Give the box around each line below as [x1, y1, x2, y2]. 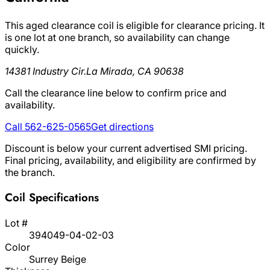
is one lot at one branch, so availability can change [5, 31, 230, 43]
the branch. [5, 166, 55, 178]
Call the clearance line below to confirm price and [5, 86, 227, 99]
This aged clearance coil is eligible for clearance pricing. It [5, 19, 265, 31]
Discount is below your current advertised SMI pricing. [5, 142, 247, 154]
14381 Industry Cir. [5, 64, 86, 77]
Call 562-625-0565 [5, 120, 91, 133]
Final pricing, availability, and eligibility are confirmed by [5, 154, 256, 166]
